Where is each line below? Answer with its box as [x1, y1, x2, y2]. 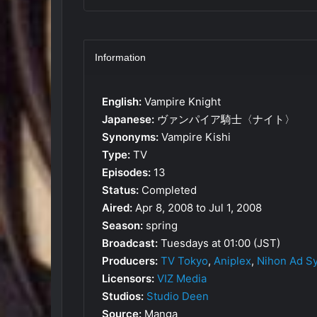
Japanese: [102, 112, 154, 126]
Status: [102, 183, 139, 197]
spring [143, 218, 178, 232]
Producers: [102, 253, 158, 267]
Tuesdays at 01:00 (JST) [158, 236, 280, 250]
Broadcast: [102, 236, 158, 250]
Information [95, 51, 146, 63]
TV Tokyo [161, 253, 208, 267]
